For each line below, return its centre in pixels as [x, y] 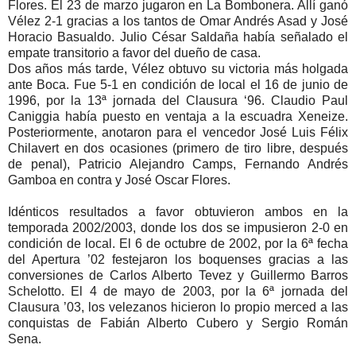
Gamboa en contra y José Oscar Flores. [119, 180]
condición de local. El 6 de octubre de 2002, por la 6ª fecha [178, 244]
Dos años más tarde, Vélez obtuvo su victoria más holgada [178, 69]
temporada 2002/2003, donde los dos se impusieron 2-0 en [178, 228]
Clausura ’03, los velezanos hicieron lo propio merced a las [178, 308]
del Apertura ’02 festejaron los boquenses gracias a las [178, 260]
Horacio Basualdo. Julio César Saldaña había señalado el [178, 37]
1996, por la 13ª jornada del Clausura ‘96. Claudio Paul [178, 101]
